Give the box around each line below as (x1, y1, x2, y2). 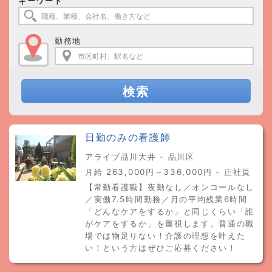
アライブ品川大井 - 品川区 (85, 152, 195, 161)
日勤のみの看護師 (85, 132, 171, 143)
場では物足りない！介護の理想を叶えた (85, 231, 246, 240)
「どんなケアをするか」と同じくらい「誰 (85, 206, 255, 216)
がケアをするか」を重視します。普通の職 (85, 219, 255, 228)
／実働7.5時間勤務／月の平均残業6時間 (85, 194, 248, 204)
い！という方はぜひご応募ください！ (85, 243, 237, 253)
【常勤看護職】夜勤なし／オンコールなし (85, 182, 255, 192)
